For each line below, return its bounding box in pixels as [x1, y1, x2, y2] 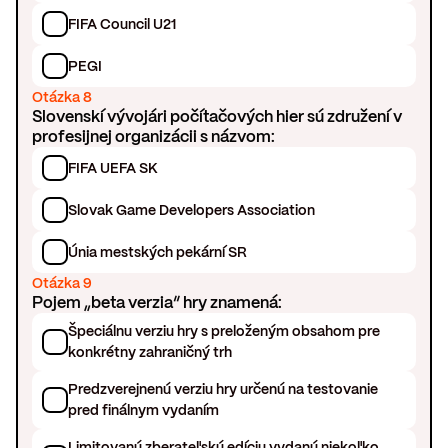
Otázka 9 [32, 274, 93, 293]
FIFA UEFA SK [68, 158, 159, 177]
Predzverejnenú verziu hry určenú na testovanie [68, 380, 379, 399]
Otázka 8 [32, 88, 93, 107]
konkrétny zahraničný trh [68, 343, 233, 362]
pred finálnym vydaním [68, 401, 220, 420]
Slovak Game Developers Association [68, 200, 316, 219]
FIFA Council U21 [68, 14, 177, 33]
